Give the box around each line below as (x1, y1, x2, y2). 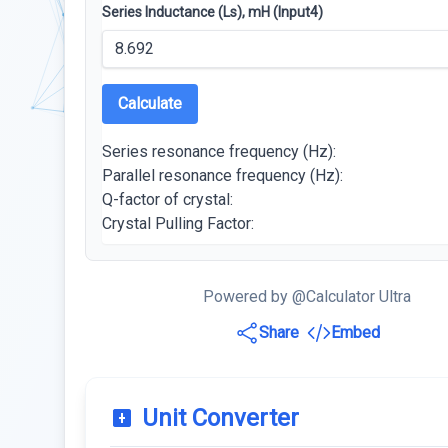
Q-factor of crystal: (102, 190, 233, 209)
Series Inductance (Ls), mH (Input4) (102, 4, 323, 20)
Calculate (118, 94, 182, 113)
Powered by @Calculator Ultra (203, 287, 412, 306)
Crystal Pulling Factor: (102, 214, 254, 233)
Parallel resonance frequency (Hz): (102, 166, 343, 185)
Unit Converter (142, 404, 299, 432)
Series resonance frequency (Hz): (102, 142, 336, 161)
